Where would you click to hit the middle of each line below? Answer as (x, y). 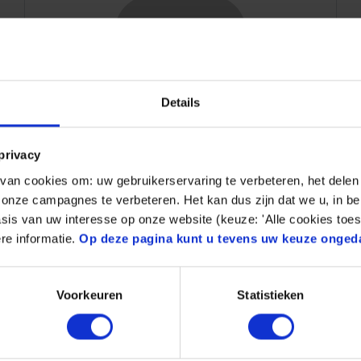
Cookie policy (85, 184)
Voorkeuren (89, 295)
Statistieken (271, 295)
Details (180, 102)
